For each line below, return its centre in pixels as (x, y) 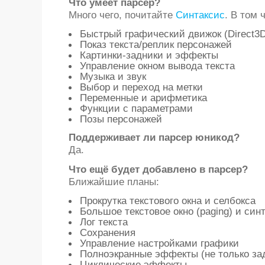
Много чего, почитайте (122, 15)
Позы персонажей (121, 119)
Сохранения (107, 232)
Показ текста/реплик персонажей (156, 44)
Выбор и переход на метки (141, 87)
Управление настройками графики (159, 243)
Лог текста (104, 222)
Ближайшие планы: (114, 182)
